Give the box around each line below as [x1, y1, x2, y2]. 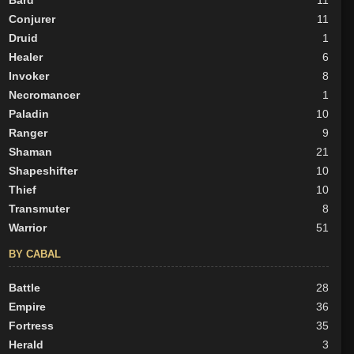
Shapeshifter [8, 164, 77, 178]
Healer [8, 51, 43, 64]
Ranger [8, 126, 47, 140]
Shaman [8, 145, 52, 159]
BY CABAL [8, 248, 61, 261]
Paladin [8, 107, 49, 121]
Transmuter [8, 202, 70, 216]
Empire [8, 300, 46, 314]
